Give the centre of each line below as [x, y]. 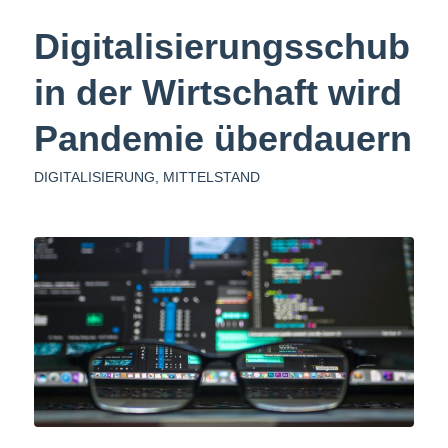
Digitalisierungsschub [221, 46]
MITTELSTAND [211, 176]
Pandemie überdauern [222, 138]
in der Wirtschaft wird [217, 92]
